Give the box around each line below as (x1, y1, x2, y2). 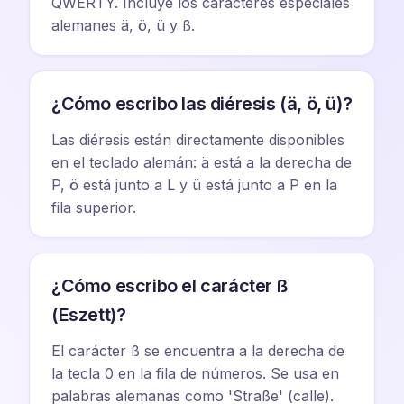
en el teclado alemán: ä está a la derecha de (51, 153, 352, 171)
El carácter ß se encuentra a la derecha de (51, 342, 344, 360)
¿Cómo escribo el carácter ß (51, 275, 288, 297)
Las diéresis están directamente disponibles (51, 131, 344, 149)
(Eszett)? (51, 304, 126, 326)
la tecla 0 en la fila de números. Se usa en (51, 364, 339, 382)
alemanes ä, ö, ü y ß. (51, 16, 195, 34)
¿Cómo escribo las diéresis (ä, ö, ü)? (51, 93, 353, 115)
